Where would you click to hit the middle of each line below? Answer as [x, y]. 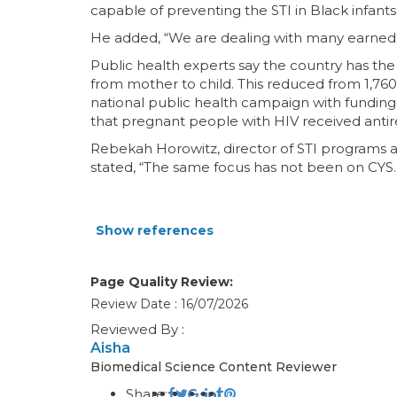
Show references [155, 230]
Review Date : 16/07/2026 [169, 304]
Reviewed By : [137, 329]
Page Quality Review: [162, 281]
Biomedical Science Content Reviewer [214, 366]
